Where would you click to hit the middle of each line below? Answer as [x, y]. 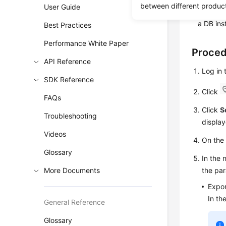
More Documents [72, 170]
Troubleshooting [71, 116]
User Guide [62, 7]
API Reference [68, 61]
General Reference [75, 202]
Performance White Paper [87, 43]
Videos [55, 134]
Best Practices [68, 25]
